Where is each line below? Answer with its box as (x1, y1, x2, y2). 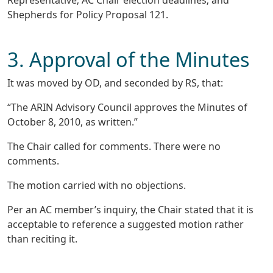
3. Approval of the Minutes (7, 46, 250, 73)
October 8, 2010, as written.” (7, 115, 138, 129)
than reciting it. (7, 232, 77, 246)
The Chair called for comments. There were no (7, 140, 221, 154)
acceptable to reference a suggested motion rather (7, 218, 244, 232)
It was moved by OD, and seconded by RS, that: (7, 76, 223, 90)
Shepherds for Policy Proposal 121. (7, 8, 168, 22)
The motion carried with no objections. (7, 179, 186, 193)
